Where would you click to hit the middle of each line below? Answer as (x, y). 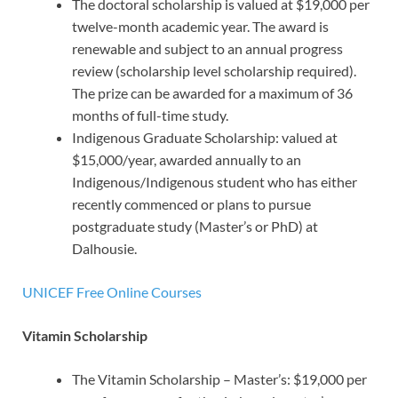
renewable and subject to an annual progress (207, 48)
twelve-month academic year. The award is (200, 26)
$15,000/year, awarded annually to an (187, 159)
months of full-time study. (150, 115)
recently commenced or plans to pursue (191, 203)
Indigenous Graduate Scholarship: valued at (205, 137)
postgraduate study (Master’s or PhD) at (195, 226)
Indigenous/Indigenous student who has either (215, 181)
